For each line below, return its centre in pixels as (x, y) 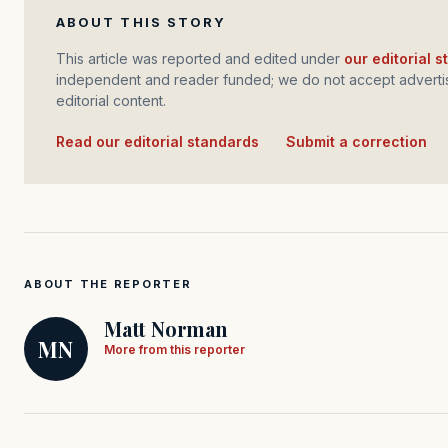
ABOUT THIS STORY (141, 22)
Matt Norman (166, 329)
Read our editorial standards (162, 142)
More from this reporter (174, 350)
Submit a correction (356, 142)
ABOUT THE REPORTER (108, 284)
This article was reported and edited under (205, 59)
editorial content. (111, 101)
